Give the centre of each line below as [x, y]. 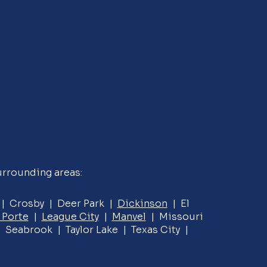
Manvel [129, 217]
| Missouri [174, 217]
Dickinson [142, 204]
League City [70, 217]
